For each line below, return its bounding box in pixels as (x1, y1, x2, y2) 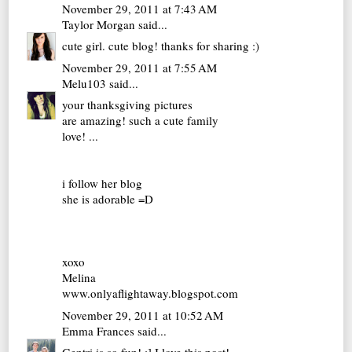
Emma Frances (62, 322, 135, 339)
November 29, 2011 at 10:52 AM (62, 306, 224, 323)
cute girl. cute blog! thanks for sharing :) (62, 38, 260, 54)
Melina (62, 269, 97, 286)
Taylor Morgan (62, 16, 136, 32)
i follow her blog (62, 175, 143, 192)
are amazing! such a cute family (62, 112, 219, 129)
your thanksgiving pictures (62, 97, 193, 113)
